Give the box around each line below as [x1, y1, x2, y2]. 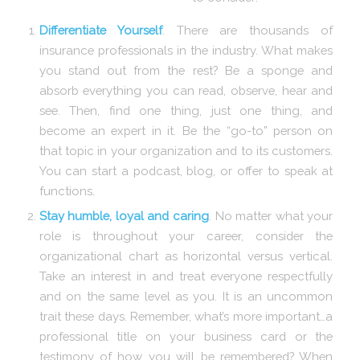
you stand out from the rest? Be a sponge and [39, 63, 333, 77]
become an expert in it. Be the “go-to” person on [39, 123, 333, 137]
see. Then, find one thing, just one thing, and [39, 103, 333, 117]
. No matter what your [209, 208, 333, 223]
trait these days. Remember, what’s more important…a [39, 309, 333, 323]
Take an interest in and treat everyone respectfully [39, 268, 333, 283]
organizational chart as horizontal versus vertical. [39, 248, 333, 263]
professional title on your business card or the [39, 329, 333, 343]
